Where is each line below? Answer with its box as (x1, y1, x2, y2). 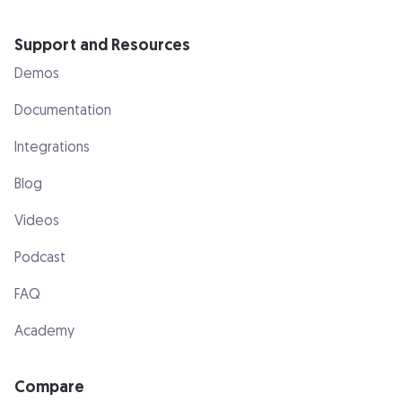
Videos (14, 211, 59, 229)
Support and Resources (14, 34, 190, 55)
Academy (14, 321, 74, 339)
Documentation (14, 100, 111, 118)
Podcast (14, 248, 66, 266)
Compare (14, 376, 84, 397)
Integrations (14, 137, 90, 155)
